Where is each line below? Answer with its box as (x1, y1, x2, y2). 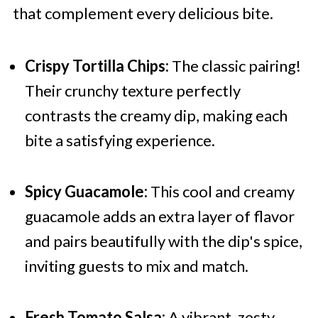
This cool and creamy (147, 182, 295, 202)
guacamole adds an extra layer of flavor (24, 207, 295, 226)
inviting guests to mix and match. (24, 256, 248, 276)
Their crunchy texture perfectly (24, 81, 241, 101)
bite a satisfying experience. (24, 131, 215, 150)
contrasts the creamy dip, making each (24, 106, 287, 126)
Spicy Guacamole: (24, 182, 148, 202)
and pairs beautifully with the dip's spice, (24, 231, 302, 251)
